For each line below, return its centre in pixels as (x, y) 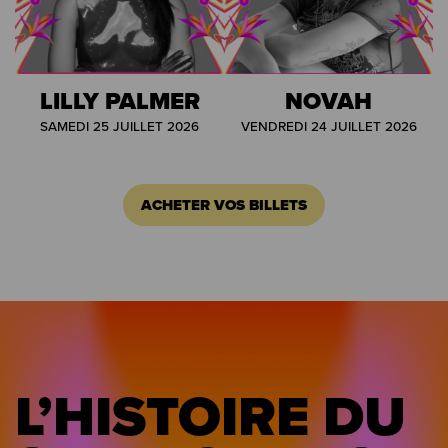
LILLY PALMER (119, 100)
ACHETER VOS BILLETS (224, 204)
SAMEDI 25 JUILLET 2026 (119, 125)
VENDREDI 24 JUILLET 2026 (328, 125)
